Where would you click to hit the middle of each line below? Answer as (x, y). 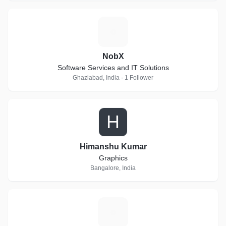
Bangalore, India (113, 168)
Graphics (113, 158)
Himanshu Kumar (113, 147)
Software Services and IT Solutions (113, 68)
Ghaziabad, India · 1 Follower (113, 78)
